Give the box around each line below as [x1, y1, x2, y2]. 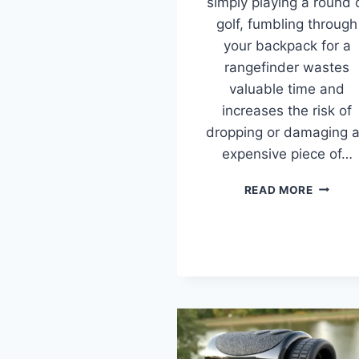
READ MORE [244, 183, 313, 196]
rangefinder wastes [224, 58, 349, 75]
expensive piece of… [221, 145, 353, 162]
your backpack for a [223, 37, 351, 54]
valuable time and [229, 80, 345, 97]
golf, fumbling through [216, 15, 357, 32]
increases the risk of [222, 102, 352, 119]
